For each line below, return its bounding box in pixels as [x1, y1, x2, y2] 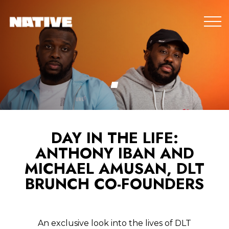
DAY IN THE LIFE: [51, 127, 178, 149]
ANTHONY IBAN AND [35, 142, 194, 165]
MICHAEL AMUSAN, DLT [25, 157, 204, 180]
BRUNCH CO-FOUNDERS [25, 173, 204, 195]
